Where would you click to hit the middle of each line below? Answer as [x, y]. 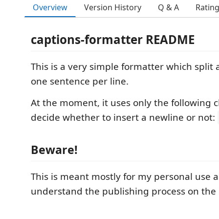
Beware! [54, 149]
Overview [50, 7]
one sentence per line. [80, 81]
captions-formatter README [113, 39]
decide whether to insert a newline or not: [124, 117]
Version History [113, 7]
